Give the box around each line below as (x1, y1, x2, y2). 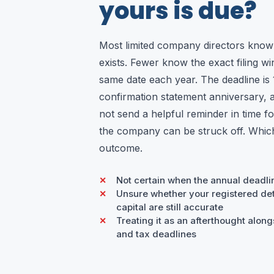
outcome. (99, 141, 143, 154)
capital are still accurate (116, 201, 223, 213)
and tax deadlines (116, 228, 196, 240)
